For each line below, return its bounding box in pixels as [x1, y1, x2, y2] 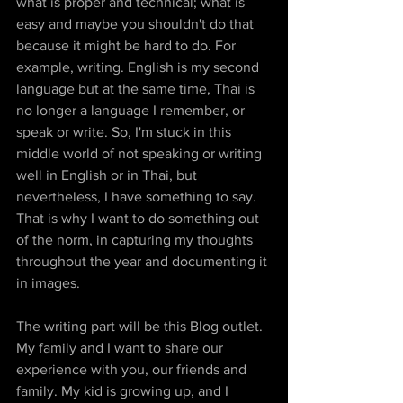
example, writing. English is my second [16, 59, 263, 76]
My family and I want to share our [16, 340, 227, 356]
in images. [16, 275, 80, 291]
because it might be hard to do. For [16, 38, 239, 54]
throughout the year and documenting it [16, 254, 271, 270]
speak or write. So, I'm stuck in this [16, 124, 235, 140]
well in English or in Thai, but [16, 167, 201, 184]
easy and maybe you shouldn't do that [16, 16, 257, 32]
